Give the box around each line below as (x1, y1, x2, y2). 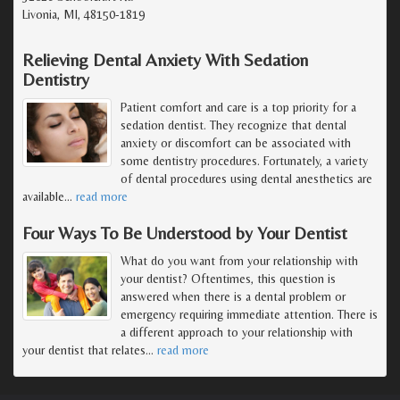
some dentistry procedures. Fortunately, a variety (121, 153, 368, 168)
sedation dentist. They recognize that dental (121, 117, 346, 132)
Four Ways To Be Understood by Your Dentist (22, 221, 347, 243)
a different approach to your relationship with (121, 324, 353, 339)
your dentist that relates (22, 342, 146, 357)
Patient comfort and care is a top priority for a (121, 99, 356, 114)
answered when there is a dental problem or (121, 288, 346, 304)
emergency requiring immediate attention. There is (121, 306, 378, 321)
